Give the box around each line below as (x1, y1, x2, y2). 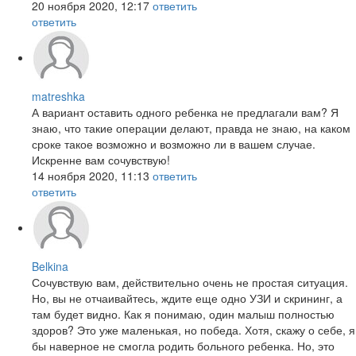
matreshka (32, 88, 85, 105)
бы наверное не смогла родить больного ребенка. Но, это (32, 338, 335, 354)
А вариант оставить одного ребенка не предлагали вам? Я (32, 104, 339, 121)
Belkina (32, 258, 68, 275)
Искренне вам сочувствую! (32, 152, 170, 168)
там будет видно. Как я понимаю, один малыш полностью (32, 306, 335, 323)
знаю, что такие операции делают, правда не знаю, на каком (32, 120, 350, 137)
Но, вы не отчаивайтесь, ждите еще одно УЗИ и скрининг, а (32, 290, 342, 307)
